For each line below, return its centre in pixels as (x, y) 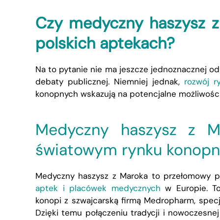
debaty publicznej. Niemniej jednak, (110, 81)
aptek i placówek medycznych (98, 188)
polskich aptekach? (105, 43)
